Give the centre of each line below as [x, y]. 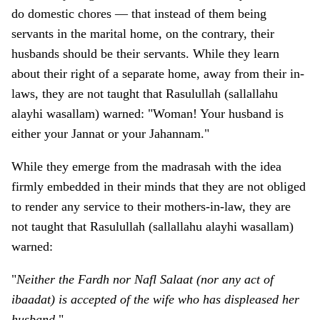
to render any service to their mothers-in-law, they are [151, 207]
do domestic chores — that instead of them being [139, 14]
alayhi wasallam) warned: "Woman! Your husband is [147, 114]
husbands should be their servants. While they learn [145, 54]
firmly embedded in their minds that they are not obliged [159, 187]
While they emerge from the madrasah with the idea [146, 167]
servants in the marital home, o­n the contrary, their [143, 34]
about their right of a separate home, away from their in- [158, 74]
